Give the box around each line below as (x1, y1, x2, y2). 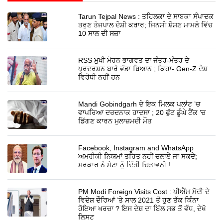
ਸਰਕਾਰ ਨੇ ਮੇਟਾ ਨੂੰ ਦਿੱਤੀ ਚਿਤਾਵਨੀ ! (78, 160, 171, 169)
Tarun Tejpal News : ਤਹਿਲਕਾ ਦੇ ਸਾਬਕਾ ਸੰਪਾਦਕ (78, 12, 214, 20)
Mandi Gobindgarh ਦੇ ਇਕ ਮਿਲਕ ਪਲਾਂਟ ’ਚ (78, 100, 201, 108)
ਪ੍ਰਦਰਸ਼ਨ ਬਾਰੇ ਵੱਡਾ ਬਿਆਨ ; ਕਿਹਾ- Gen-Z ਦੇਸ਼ (78, 64, 208, 73)
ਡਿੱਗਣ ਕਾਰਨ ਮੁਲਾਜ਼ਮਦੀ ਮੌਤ (78, 116, 152, 125)
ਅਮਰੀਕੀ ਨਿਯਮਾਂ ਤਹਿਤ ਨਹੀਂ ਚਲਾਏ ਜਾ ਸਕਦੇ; (78, 152, 198, 160)
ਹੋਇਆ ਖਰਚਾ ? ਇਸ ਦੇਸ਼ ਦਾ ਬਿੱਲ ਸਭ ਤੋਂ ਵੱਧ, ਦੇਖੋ (78, 204, 207, 213)
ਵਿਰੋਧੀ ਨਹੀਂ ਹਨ (78, 73, 120, 81)
